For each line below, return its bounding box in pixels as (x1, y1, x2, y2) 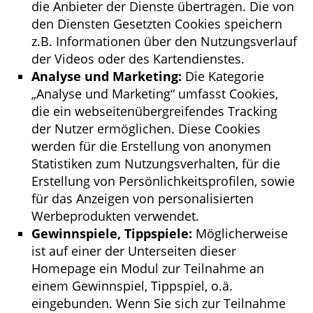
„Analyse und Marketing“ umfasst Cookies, (31, 85, 278, 102)
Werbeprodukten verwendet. (31, 207, 199, 224)
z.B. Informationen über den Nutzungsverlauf (31, 32, 297, 50)
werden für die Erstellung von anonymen (31, 137, 271, 154)
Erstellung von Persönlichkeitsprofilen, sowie (31, 172, 295, 189)
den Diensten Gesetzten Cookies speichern (31, 15, 282, 32)
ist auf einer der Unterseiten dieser (31, 242, 236, 259)
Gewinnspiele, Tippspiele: (31, 224, 192, 242)
